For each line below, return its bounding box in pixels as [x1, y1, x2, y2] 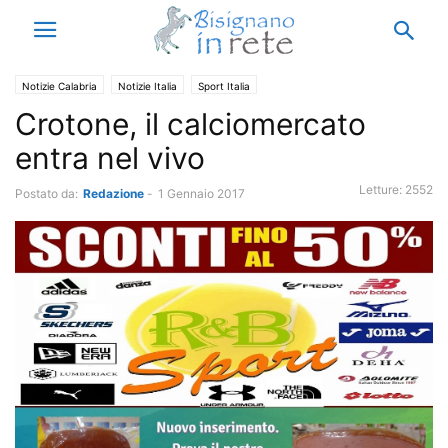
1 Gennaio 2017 [158, 186, 245, 201]
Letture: [359, 182, 405, 197]
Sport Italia [198, 80, 250, 92]
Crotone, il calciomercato [15, 106, 366, 142]
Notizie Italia [118, 80, 177, 92]
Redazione [83, 186, 144, 201]
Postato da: [15, 186, 78, 201]
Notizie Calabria [22, 80, 97, 92]
